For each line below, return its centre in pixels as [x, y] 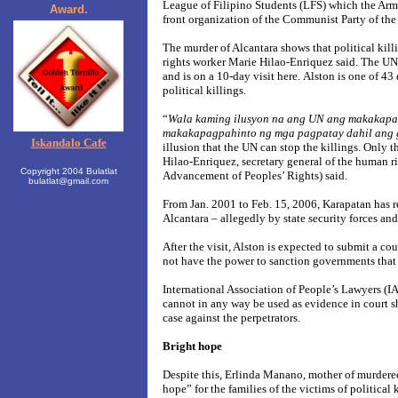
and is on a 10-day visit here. [233, 76]
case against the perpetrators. [231, 318]
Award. [68, 9]
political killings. [204, 90]
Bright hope [192, 346]
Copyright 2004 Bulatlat [68, 171]
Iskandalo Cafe [68, 143]
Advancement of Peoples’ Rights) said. [255, 175]
